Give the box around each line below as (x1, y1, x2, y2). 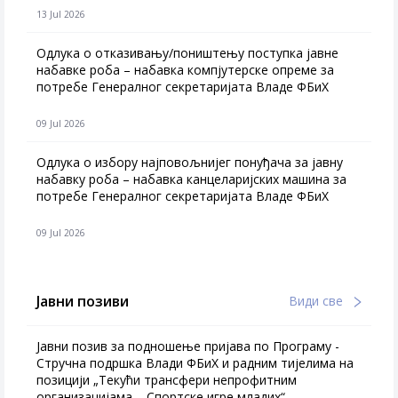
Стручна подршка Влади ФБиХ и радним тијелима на (36, 354, 354, 371)
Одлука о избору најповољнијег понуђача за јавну (36, 154, 343, 171)
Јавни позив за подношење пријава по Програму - (36, 338, 339, 354)
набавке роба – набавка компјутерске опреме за (36, 61, 334, 78)
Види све (289, 292, 346, 309)
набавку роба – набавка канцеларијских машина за (36, 171, 346, 187)
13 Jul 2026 (36, 8, 85, 20)
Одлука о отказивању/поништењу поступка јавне (36, 44, 338, 61)
